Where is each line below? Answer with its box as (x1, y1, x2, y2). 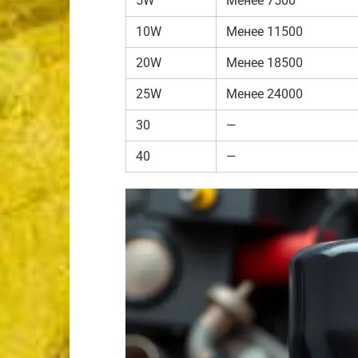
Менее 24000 (226, 86, 303, 101)
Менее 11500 (226, 24, 303, 39)
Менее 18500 (226, 55, 303, 70)
